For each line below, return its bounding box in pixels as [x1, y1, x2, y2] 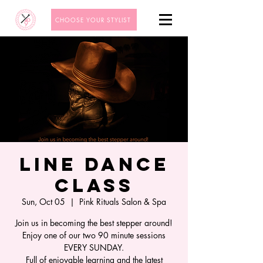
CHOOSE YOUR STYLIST [55, 15, 131, 24]
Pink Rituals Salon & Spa [79, 196, 166, 207]
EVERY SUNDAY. [64, 242, 124, 253]
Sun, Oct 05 [22, 196, 65, 207]
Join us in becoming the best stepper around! [15, 217, 173, 228]
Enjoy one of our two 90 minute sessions [22, 230, 166, 241]
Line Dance [19, 153, 169, 176]
